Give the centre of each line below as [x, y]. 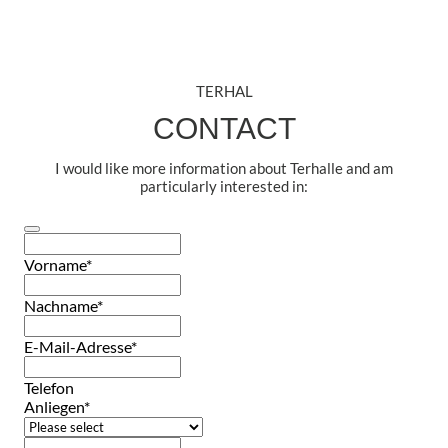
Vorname [55, 264]
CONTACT [224, 128]
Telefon [49, 387]
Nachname [60, 305]
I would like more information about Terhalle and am [224, 167]
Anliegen [54, 406]
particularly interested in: [224, 185]
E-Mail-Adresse [77, 346]
